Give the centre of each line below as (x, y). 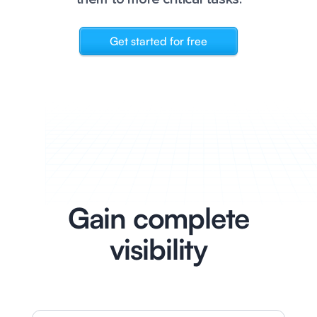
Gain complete (158, 218)
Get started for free (158, 41)
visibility (158, 249)
